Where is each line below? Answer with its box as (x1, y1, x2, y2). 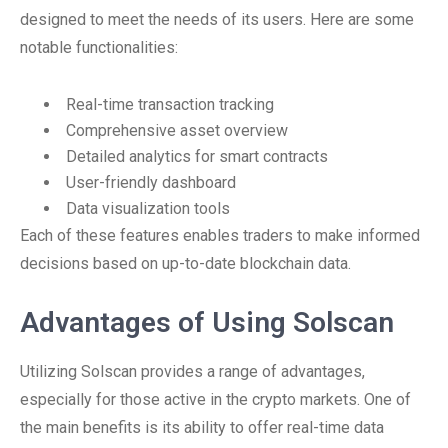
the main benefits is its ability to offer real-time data (20, 418, 384, 437)
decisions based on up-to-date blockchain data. (20, 254, 351, 273)
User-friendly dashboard (66, 173, 236, 192)
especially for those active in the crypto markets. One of (20, 390, 411, 409)
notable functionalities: (20, 38, 178, 57)
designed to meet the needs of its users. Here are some (20, 10, 414, 29)
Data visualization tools (66, 199, 230, 218)
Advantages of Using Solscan (20, 306, 394, 339)
